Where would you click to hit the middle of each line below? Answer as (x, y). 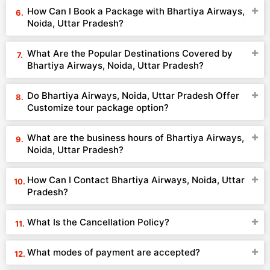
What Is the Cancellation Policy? (98, 222)
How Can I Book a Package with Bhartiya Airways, (136, 11)
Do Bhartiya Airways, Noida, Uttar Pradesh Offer (133, 96)
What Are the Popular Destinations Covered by (130, 53)
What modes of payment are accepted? (114, 252)
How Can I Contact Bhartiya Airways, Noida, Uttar (136, 180)
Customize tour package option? (98, 108)
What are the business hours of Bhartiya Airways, (136, 138)
